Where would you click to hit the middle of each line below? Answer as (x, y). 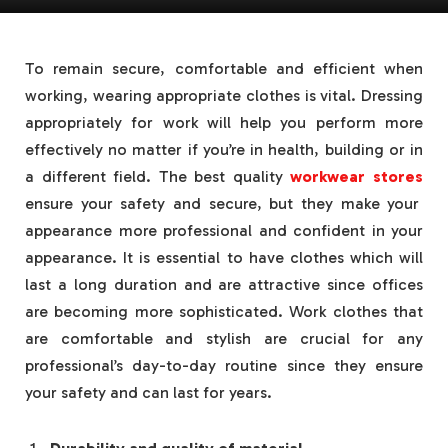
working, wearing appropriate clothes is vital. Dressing (224, 95)
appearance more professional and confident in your (224, 230)
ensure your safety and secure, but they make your (222, 203)
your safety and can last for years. (148, 392)
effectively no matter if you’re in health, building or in (224, 149)
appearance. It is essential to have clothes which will (224, 257)
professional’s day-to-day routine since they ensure (224, 365)
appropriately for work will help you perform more (224, 122)
